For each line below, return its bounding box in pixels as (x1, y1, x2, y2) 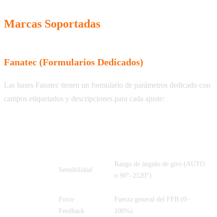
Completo (59, 137, 87, 144)
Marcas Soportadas (4, 17, 100, 31)
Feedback (59, 207, 84, 215)
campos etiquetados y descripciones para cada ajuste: (4, 94, 165, 103)
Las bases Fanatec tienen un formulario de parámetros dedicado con (4, 81, 210, 90)
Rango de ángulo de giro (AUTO (114, 160, 205, 168)
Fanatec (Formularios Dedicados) (4, 57, 143, 68)
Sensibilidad (59, 166, 92, 174)
